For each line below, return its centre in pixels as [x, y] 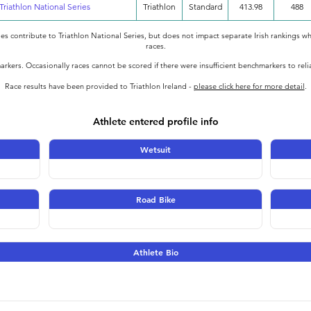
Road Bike [155, 199]
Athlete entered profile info [155, 121]
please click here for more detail [249, 86]
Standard [205, 7]
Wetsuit [155, 149]
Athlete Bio [155, 252]
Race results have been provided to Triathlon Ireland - [99, 86]
